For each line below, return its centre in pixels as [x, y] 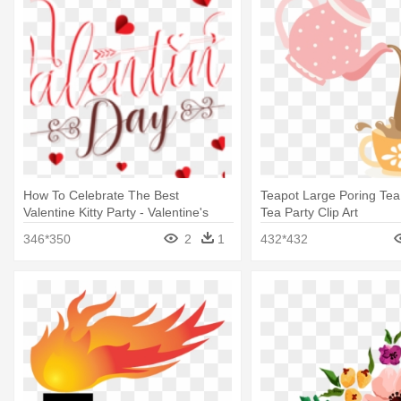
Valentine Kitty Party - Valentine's [116, 212]
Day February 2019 [78, 229]
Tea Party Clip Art [309, 212]
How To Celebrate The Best [101, 195]
